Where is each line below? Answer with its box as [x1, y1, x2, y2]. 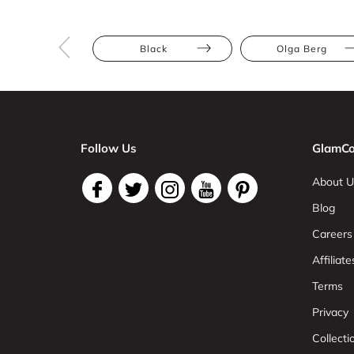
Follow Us [81, 141, 137, 156]
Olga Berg [276, 43, 327, 55]
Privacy [311, 305, 348, 319]
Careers [311, 227, 352, 241]
